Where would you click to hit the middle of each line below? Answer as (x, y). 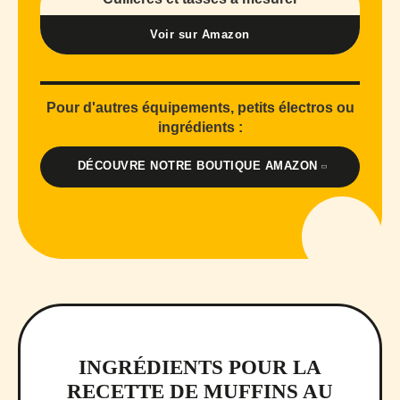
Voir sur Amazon (200, 34)
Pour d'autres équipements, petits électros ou (200, 107)
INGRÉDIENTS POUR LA (200, 367)
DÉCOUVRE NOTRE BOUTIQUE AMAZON (197, 165)
